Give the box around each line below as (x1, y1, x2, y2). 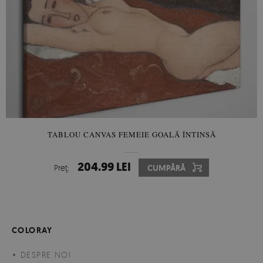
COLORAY (12, 224, 53, 235)
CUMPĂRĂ (147, 162, 186, 173)
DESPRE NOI (21, 249, 71, 259)
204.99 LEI (77, 159, 131, 175)
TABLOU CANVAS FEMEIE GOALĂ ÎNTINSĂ (47, 129, 216, 140)
